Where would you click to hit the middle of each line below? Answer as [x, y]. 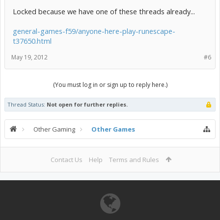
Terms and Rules [134, 160]
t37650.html [32, 41]
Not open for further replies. [87, 104]
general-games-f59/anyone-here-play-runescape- [94, 31]
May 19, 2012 [29, 57]
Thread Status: [26, 104]
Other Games [113, 129]
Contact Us [66, 160]
